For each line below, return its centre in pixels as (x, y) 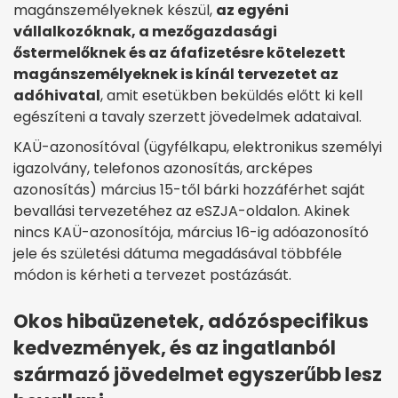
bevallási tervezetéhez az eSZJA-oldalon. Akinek (182, 211)
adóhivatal (57, 96)
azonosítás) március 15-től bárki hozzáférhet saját (189, 190)
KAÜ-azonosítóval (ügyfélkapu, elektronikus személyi (198, 147)
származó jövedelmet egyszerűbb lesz (198, 375)
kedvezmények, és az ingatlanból (175, 348)
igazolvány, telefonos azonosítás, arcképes (163, 169)
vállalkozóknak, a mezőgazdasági (145, 32)
